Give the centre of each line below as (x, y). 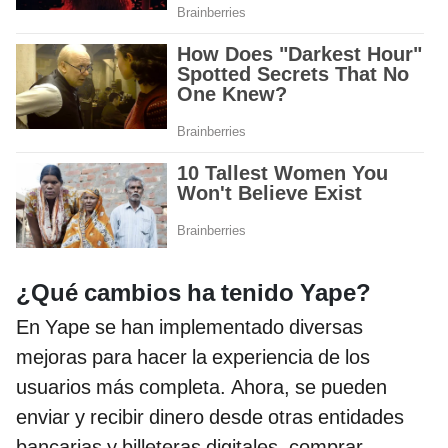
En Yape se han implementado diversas (189, 327)
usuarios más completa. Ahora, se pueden (201, 387)
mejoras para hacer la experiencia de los (193, 357)
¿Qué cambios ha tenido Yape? (193, 293)
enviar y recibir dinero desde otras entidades (210, 417)
